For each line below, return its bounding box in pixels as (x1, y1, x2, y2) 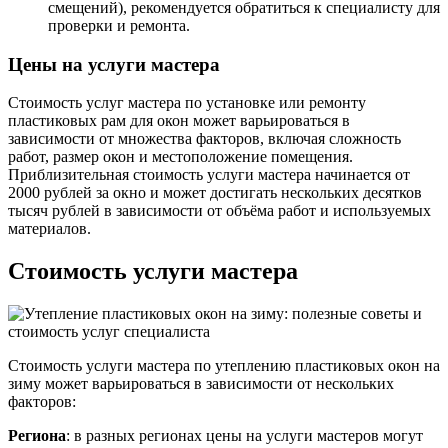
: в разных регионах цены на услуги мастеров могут (66, 427, 423, 445)
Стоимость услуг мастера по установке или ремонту (8, 94, 366, 112)
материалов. (8, 220, 91, 238)
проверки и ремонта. (48, 16, 190, 34)
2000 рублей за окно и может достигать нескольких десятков (8, 184, 422, 202)
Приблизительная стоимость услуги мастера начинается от (8, 166, 410, 184)
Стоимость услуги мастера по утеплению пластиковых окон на (8, 357, 440, 375)
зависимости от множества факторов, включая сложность (8, 130, 401, 148)
